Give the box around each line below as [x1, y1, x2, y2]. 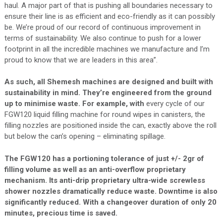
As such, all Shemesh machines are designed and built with [4, 77, 213, 87]
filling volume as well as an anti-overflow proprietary [4, 165, 186, 174]
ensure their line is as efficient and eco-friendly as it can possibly [4, 11, 215, 21]
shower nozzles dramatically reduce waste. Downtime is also [4, 186, 218, 196]
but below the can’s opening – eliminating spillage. [4, 132, 166, 141]
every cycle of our [146, 99, 205, 109]
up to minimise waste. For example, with [4, 99, 146, 109]
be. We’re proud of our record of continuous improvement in [4, 22, 201, 32]
